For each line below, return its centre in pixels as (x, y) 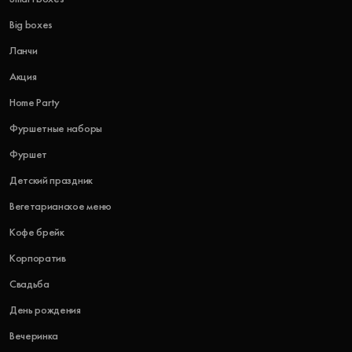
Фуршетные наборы (56, 128)
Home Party (35, 103)
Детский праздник (51, 180)
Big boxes (31, 25)
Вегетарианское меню (60, 206)
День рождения (45, 310)
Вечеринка (34, 336)
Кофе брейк (37, 232)
